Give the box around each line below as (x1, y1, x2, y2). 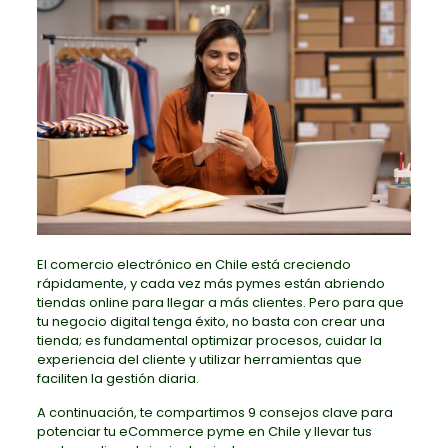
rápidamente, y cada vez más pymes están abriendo (36, 273, 385, 293)
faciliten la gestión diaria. (36, 368, 199, 388)
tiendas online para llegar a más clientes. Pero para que (36, 292, 404, 312)
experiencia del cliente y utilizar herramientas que (36, 349, 362, 369)
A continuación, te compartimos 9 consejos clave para (36, 402, 393, 422)
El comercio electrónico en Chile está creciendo (36, 254, 351, 274)
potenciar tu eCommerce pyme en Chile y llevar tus (36, 421, 372, 441)
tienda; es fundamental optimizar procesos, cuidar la (36, 330, 382, 350)
